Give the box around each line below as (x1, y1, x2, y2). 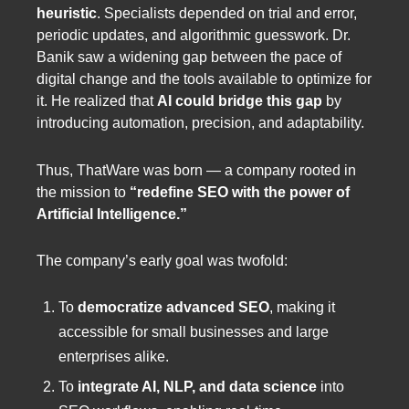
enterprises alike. (58, 348, 169, 364)
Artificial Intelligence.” (37, 205, 187, 222)
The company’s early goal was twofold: (37, 252, 288, 268)
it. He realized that (37, 93, 157, 110)
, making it (269, 299, 335, 315)
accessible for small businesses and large (58, 323, 329, 340)
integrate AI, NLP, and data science (78, 378, 317, 394)
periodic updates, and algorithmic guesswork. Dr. (37, 27, 351, 44)
